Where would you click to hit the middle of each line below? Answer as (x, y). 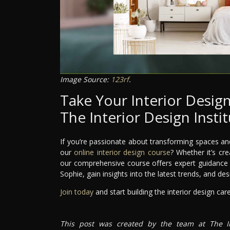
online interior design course (122, 152)
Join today (77, 191)
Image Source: (85, 79)
